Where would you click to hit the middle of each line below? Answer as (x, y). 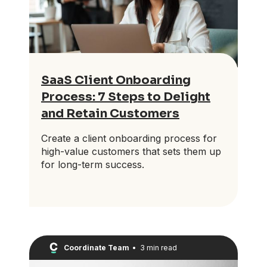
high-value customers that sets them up (131, 152)
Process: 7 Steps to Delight (126, 97)
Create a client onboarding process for (129, 139)
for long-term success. (93, 165)
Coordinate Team (97, 247)
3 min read (158, 247)
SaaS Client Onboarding (116, 80)
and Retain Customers (110, 114)
